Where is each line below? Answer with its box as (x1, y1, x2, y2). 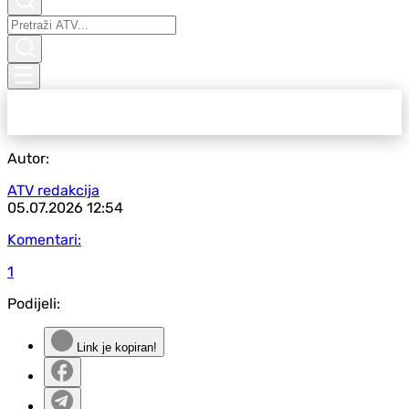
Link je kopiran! (73, 341, 157, 354)
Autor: (7, 150, 49, 167)
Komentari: (7, 231, 81, 248)
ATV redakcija (7, 182, 100, 199)
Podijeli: (7, 295, 60, 312)
